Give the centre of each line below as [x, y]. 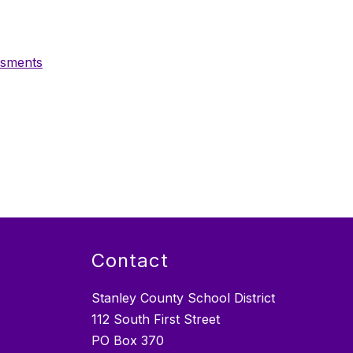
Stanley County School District [183, 298]
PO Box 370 [128, 341]
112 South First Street [156, 320]
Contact [130, 261]
